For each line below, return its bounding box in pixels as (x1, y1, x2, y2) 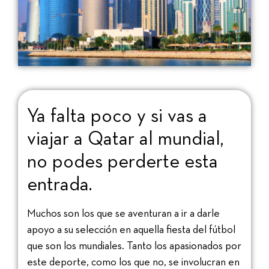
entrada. (27, 171, 92, 196)
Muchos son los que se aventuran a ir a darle (27, 205, 220, 220)
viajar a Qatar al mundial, (27, 125, 224, 150)
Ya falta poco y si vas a (27, 103, 207, 127)
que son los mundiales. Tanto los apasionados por (27, 238, 241, 252)
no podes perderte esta (27, 148, 218, 173)
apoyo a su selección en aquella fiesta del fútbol (27, 222, 235, 236)
